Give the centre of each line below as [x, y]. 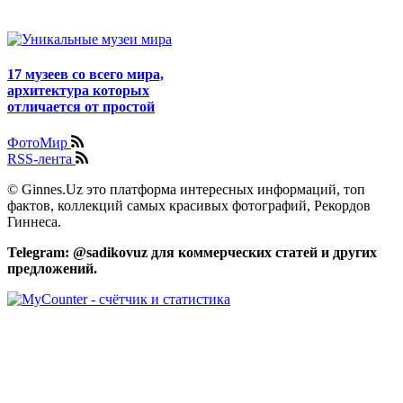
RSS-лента [41, 158]
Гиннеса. [34, 221]
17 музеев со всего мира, [85, 75]
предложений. [54, 268]
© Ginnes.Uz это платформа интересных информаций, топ [186, 189]
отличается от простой [81, 107]
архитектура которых [78, 91]
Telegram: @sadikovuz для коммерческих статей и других [192, 252]
